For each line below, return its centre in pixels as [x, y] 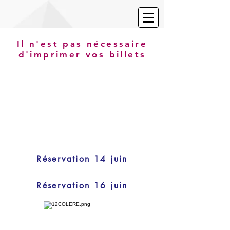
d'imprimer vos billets [82, 54]
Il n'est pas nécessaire [82, 44]
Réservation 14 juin [82, 159]
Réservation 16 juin [82, 185]
